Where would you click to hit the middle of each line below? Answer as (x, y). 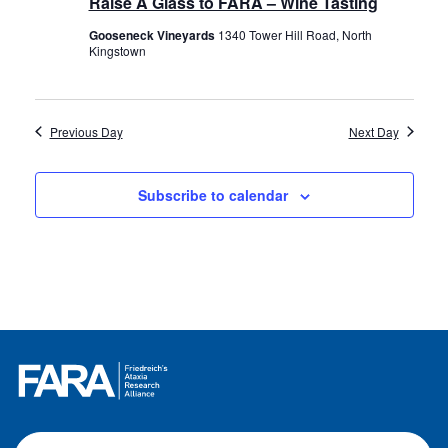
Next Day (373, 131)
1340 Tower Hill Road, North (294, 34)
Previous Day (86, 131)
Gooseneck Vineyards (153, 34)
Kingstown (117, 50)
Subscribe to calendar (213, 194)
